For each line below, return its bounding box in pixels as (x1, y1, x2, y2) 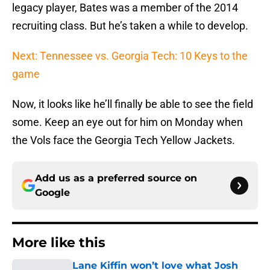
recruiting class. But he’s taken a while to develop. (12, 19, 248, 33)
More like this (12, 234, 105, 251)
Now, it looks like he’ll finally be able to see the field (12, 98, 253, 111)
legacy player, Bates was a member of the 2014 (12, 1, 238, 14)
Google (35, 187, 70, 199)
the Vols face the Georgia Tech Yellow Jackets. (12, 134, 235, 147)
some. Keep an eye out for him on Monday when (12, 116, 243, 129)
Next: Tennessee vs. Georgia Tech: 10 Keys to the (12, 49, 248, 63)
